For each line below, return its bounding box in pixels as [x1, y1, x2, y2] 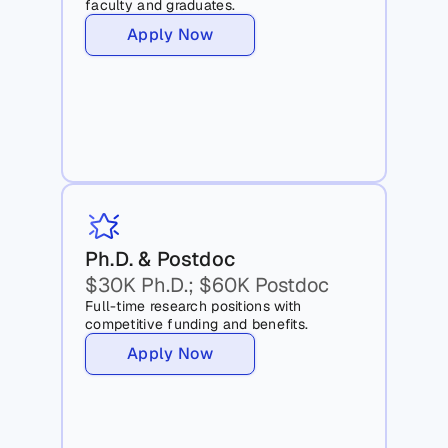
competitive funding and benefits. [85, 315, 309, 334]
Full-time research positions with [85, 297, 302, 316]
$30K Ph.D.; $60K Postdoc [85, 272, 329, 299]
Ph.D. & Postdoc [85, 246, 241, 273]
